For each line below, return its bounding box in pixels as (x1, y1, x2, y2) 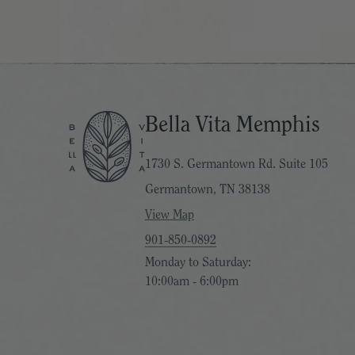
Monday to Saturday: (145, 256, 251, 269)
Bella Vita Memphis (145, 113, 320, 136)
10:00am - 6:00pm (145, 275, 239, 288)
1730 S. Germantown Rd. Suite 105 (145, 158, 328, 170)
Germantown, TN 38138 (145, 183, 270, 196)
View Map (145, 208, 194, 221)
